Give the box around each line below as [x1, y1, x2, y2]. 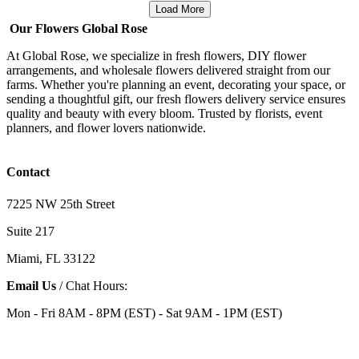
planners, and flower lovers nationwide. [6, 121, 206, 135]
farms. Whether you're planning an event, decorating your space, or [6, 78, 345, 92]
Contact [6, 165, 50, 179]
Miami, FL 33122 [6, 251, 95, 265]
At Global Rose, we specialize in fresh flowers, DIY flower [6, 49, 306, 63]
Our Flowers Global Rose [10, 22, 148, 36]
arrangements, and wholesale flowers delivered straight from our [6, 63, 330, 78]
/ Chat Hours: [56, 278, 127, 292]
